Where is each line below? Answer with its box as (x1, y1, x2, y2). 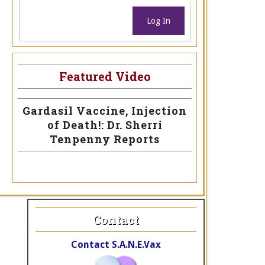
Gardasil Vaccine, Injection (22, 104, 187, 118)
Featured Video (59, 69, 151, 85)
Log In (147, 15, 171, 25)
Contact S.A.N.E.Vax (71, 239, 161, 251)
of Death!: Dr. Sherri (47, 118, 163, 132)
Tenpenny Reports (50, 132, 160, 147)
